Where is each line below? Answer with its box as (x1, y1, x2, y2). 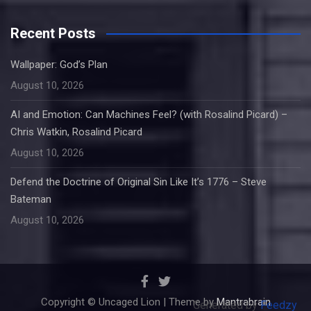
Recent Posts (10, 25, 96, 42)
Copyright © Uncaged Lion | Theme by (40, 296, 217, 308)
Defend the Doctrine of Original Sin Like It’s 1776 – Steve (10, 176, 267, 188)
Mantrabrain (216, 296, 271, 308)
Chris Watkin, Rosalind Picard (10, 126, 142, 138)
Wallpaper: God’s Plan (10, 58, 108, 71)
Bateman (10, 193, 51, 205)
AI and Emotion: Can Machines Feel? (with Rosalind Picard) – (10, 108, 287, 121)
